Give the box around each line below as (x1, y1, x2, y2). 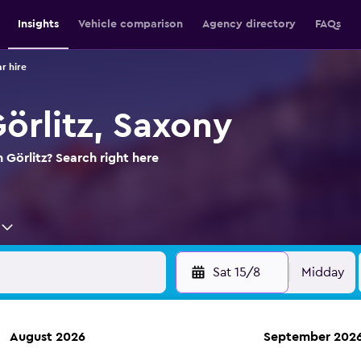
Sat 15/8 (212, 266, 260, 279)
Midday (301, 266, 345, 279)
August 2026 (10, 330, 85, 343)
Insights (17, 19, 59, 30)
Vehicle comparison (77, 19, 183, 30)
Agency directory (201, 19, 296, 30)
